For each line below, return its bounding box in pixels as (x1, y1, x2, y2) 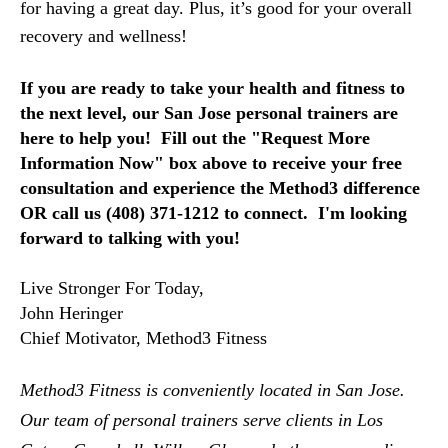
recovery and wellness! (20, 26, 197, 46)
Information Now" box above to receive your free (20, 153, 402, 173)
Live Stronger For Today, (20, 278, 204, 298)
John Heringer (20, 303, 123, 323)
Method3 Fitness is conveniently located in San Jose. (20, 380, 410, 400)
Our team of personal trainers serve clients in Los (20, 410, 383, 430)
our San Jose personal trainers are (132, 103, 398, 123)
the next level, (20, 103, 132, 123)
